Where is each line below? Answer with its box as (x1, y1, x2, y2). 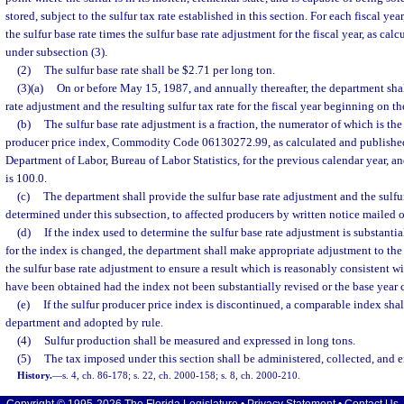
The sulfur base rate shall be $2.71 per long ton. (43, 63, 275, 77)
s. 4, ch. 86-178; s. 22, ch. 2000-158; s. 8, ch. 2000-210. (62, 370, 301, 381)
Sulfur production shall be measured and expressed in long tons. (43, 334, 355, 347)
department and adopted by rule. (5, 316, 163, 329)
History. (17, 370, 53, 381)
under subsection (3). (5, 45, 107, 59)
